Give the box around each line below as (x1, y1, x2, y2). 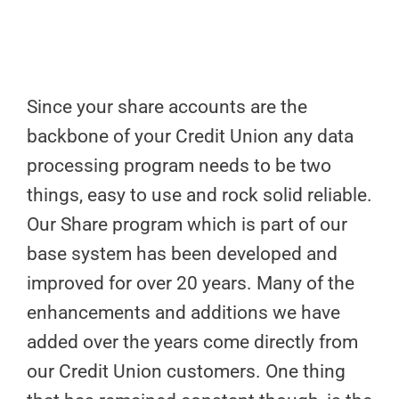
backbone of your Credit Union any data (27, 126, 354, 147)
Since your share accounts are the (27, 96, 307, 118)
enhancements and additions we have (27, 302, 340, 323)
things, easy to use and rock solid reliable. (27, 184, 372, 206)
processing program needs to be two (27, 155, 331, 176)
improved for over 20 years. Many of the (27, 273, 354, 294)
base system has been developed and (27, 243, 338, 265)
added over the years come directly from (27, 331, 358, 353)
